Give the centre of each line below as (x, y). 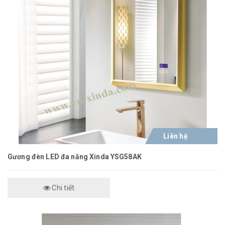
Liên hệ (176, 136)
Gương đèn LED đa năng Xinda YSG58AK (75, 157)
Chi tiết (63, 188)
